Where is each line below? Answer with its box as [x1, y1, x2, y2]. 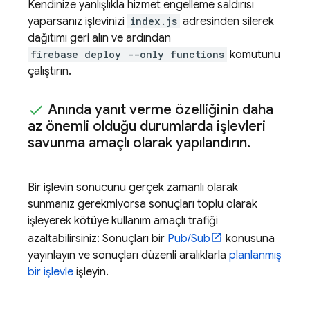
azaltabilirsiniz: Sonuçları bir [28, 232, 167, 246]
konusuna [223, 232, 275, 246]
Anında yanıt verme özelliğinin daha [44, 100, 273, 118]
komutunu [227, 47, 280, 62]
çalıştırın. [28, 64, 71, 78]
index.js [130, 14, 177, 28]
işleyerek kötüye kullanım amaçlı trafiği [28, 214, 218, 228]
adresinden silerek [180, 14, 274, 28]
